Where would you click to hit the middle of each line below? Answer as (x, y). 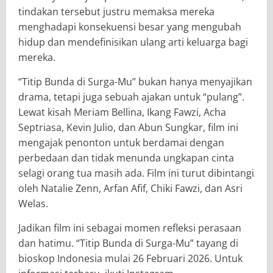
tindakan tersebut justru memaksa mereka (116, 11)
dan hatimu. (47, 243)
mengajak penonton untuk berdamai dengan (121, 142)
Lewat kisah (46, 112)
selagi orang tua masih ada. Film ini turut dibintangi (136, 173)
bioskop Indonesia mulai (76, 258)
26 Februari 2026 (171, 258)
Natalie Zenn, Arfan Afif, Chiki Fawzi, (122, 188)
